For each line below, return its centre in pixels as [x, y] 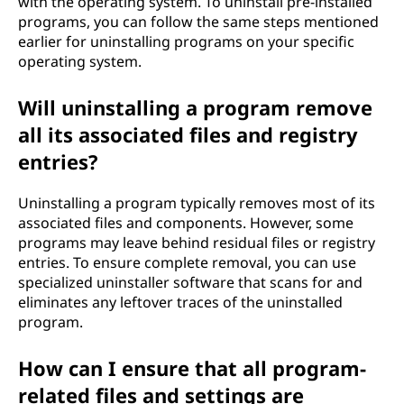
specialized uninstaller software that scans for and [190, 282]
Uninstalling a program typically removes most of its [197, 203]
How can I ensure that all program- [192, 368]
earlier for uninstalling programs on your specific [186, 41]
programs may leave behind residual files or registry [197, 243]
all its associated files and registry [188, 134]
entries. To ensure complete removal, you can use [187, 262]
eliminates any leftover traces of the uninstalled [180, 302]
